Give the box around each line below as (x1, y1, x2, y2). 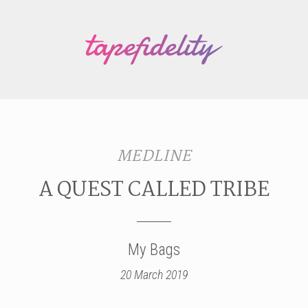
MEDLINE (116, 144, 192, 169)
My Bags (128, 240, 180, 259)
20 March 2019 (120, 267, 188, 282)
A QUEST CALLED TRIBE (38, 173, 269, 207)
